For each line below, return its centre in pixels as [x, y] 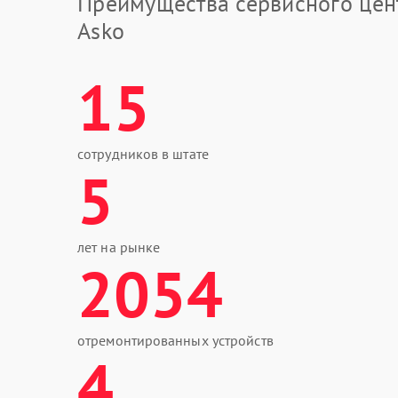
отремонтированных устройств [175, 340]
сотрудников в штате [143, 154]
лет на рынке [119, 247]
